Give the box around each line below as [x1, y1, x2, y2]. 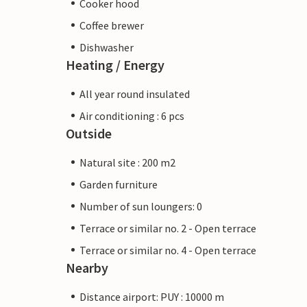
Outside [66, 124, 112, 142]
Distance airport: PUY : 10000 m [79, 289, 224, 304]
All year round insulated [79, 86, 190, 101]
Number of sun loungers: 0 [79, 199, 202, 213]
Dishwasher [79, 40, 134, 54]
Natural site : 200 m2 [79, 155, 175, 169]
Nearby [66, 258, 108, 276]
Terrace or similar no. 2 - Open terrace [79, 221, 256, 235]
